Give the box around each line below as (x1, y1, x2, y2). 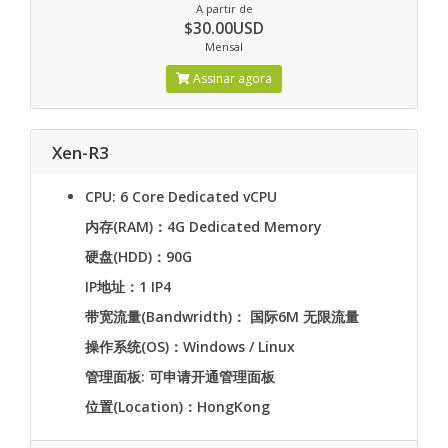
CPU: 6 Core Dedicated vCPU (85, 187, 277, 206)
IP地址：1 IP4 (85, 277, 171, 296)
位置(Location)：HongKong (85, 397, 270, 416)
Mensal (205, 39, 243, 54)
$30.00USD (184, 17, 264, 39)
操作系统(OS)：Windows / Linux (85, 337, 295, 356)
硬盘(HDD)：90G (85, 247, 192, 266)
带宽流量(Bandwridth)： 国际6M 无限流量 (85, 307, 359, 326)
